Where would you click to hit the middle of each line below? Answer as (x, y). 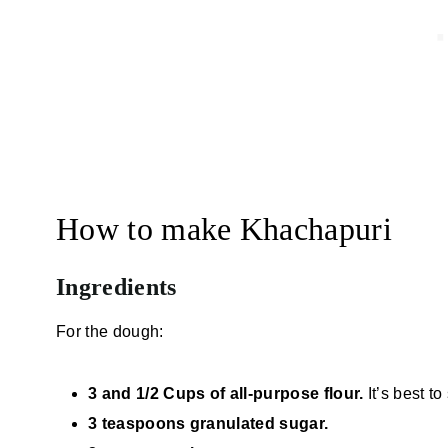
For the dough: (110, 331)
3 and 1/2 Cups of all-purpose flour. (226, 393)
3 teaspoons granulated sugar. (208, 423)
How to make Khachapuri (224, 228)
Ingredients (116, 286)
